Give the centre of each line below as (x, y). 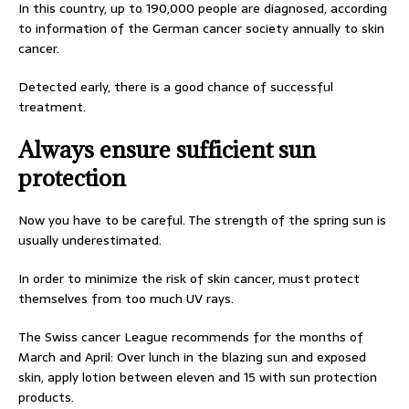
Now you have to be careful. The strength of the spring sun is (202, 220)
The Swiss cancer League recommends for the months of (191, 337)
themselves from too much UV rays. (126, 299)
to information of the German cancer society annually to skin (201, 29)
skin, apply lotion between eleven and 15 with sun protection (198, 378)
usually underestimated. (90, 241)
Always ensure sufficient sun (167, 150)
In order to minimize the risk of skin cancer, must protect (189, 279)
